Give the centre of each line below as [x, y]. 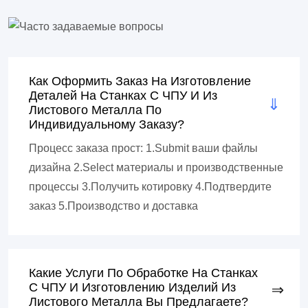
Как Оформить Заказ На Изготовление [140, 81]
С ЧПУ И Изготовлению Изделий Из [132, 288]
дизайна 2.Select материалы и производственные [156, 168]
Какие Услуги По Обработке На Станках [143, 273]
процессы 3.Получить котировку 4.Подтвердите [150, 187]
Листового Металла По [95, 110]
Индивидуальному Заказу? [107, 125]
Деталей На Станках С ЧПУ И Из [123, 96]
